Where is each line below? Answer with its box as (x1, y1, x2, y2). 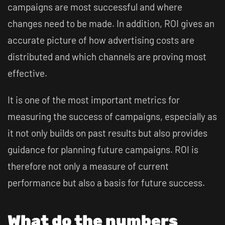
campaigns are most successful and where (8, 1, 182, 13)
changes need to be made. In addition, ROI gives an (8, 18, 214, 29)
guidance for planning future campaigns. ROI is (8, 144, 198, 155)
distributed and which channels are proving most (8, 51, 206, 62)
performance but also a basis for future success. (8, 177, 205, 188)
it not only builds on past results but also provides (8, 127, 207, 139)
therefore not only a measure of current (8, 160, 169, 172)
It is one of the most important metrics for (8, 94, 180, 105)
